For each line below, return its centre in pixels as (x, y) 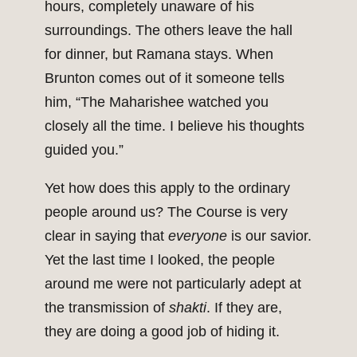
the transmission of (107, 308)
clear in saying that (106, 236)
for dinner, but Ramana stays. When (159, 55)
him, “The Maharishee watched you (157, 102)
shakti (188, 308)
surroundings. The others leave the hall (169, 31)
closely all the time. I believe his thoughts (175, 126)
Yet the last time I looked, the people (160, 260)
